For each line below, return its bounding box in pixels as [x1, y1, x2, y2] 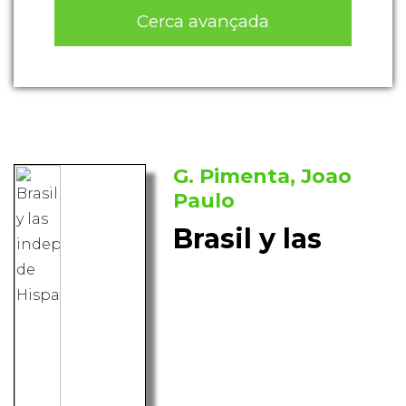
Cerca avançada [137, 10, 269, 32]
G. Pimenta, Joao [173, 164, 353, 189]
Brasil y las [173, 222, 323, 256]
